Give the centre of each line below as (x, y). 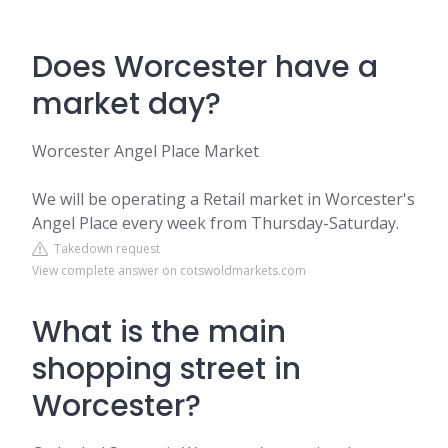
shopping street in (166, 369)
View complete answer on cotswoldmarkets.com (169, 270)
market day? (126, 104)
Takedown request (104, 248)
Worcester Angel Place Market (145, 151)
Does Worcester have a (205, 67)
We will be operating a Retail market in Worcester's (223, 199)
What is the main (159, 332)
